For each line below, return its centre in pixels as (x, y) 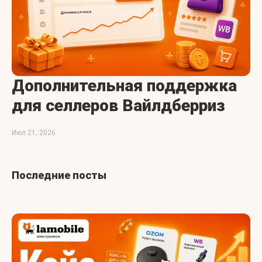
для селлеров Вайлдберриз (118, 106)
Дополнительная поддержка (124, 86)
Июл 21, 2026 (34, 133)
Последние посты (59, 175)
